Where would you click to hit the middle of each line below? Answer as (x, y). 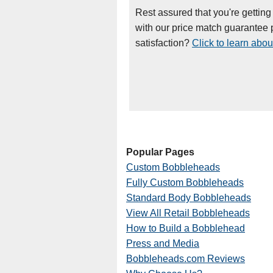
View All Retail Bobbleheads (188, 213)
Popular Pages (160, 152)
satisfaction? (164, 43)
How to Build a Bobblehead (186, 229)
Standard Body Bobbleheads (189, 198)
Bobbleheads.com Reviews (186, 259)
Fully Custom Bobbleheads (185, 183)
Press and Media (163, 244)
